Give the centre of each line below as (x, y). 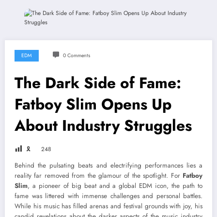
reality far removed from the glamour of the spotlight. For (99, 176)
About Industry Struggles (103, 126)
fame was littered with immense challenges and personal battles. (108, 196)
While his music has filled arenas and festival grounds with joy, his (108, 206)
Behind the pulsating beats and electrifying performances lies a (108, 166)
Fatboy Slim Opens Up (93, 104)
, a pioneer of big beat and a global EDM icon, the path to (115, 186)
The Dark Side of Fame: (98, 83)
